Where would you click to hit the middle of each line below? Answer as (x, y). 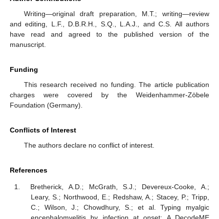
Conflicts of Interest (43, 130)
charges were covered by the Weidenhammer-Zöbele (109, 95)
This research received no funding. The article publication (116, 84)
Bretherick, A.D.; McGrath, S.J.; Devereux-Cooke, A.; (120, 187)
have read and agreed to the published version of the (109, 34)
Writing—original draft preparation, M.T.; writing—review (116, 13)
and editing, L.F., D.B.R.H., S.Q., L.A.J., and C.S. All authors (109, 24)
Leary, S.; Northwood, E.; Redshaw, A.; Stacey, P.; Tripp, (120, 197)
